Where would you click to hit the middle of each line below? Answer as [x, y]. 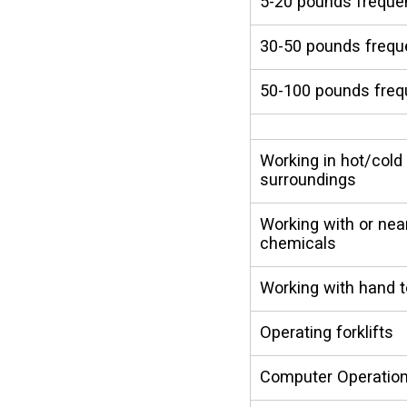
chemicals [298, 243]
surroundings [308, 179]
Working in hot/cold [332, 160]
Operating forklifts [327, 332]
